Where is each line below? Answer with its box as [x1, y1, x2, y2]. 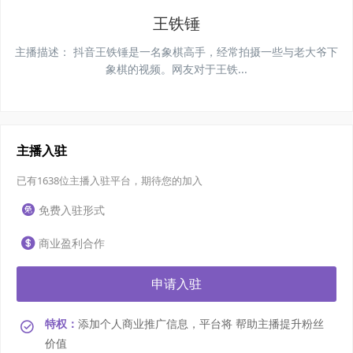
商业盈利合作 [39, 235, 105, 251]
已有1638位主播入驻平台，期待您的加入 [17, 173, 203, 188]
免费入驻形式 [39, 202, 105, 217]
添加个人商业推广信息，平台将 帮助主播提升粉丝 [78, 315, 324, 331]
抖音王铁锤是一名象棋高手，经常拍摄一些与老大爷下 [73, 43, 338, 59]
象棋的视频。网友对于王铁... [106, 61, 247, 76]
